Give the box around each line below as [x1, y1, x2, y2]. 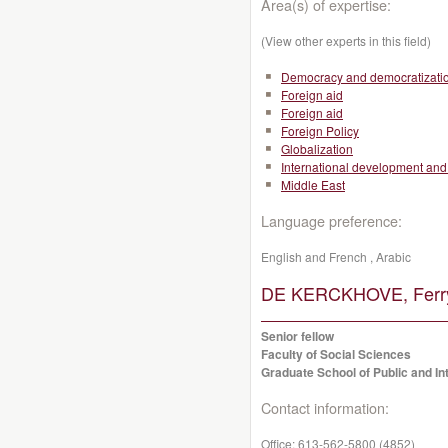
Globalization [281, 140, 353, 157]
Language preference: [261, 210, 402, 231]
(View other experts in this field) [261, 32, 431, 49]
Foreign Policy [281, 122, 359, 139]
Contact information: [261, 397, 389, 418]
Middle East [281, 176, 345, 193]
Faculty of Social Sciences [261, 345, 411, 363]
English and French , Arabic [261, 248, 411, 265]
